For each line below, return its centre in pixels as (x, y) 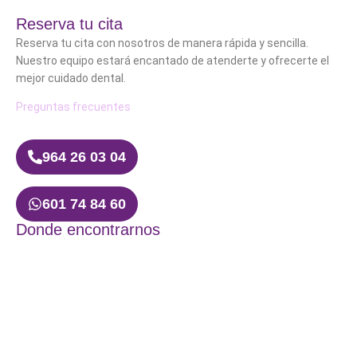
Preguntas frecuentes (73, 107)
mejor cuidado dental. (71, 78)
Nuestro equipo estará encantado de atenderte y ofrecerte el (173, 60)
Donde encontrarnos (88, 229)
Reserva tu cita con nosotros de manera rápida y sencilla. (162, 43)
